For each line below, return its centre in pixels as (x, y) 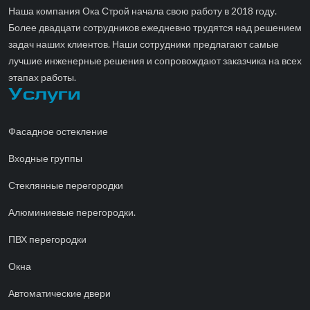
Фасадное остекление (58, 131)
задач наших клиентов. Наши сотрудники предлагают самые (144, 44)
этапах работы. (42, 77)
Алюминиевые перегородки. (72, 212)
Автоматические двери (60, 293)
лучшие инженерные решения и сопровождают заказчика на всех (155, 60)
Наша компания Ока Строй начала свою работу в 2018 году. (143, 10)
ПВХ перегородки (47, 239)
